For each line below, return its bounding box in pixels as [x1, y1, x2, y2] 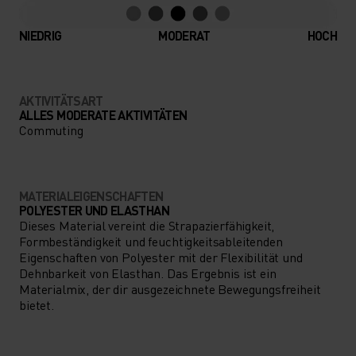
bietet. [19, 296, 54, 313]
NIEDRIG [19, 26, 62, 44]
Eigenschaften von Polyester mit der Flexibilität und [19, 248, 303, 265]
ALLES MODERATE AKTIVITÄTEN [19, 106, 188, 123]
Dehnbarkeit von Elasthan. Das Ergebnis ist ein [19, 264, 277, 281]
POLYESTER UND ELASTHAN [19, 201, 169, 219]
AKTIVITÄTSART [19, 91, 103, 109]
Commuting [19, 121, 83, 138]
